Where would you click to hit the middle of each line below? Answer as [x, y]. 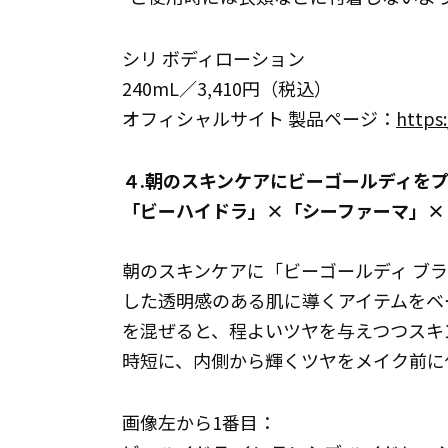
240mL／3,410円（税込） [227, 88]
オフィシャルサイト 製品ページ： [259, 118]
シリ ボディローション [213, 58]
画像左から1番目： [199, 422]
